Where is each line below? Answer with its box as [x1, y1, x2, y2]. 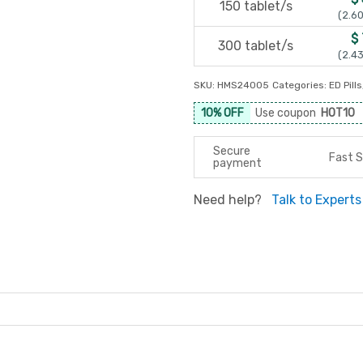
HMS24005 [217, 79, 269, 91]
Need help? [194, 192, 265, 207]
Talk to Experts [271, 192, 361, 207]
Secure [213, 144, 250, 158]
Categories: [272, 79, 329, 91]
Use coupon [255, 106, 321, 120]
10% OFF [201, 106, 244, 120]
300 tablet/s [218, 38, 293, 53]
